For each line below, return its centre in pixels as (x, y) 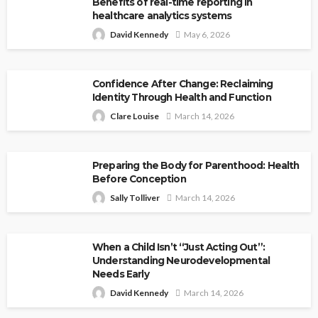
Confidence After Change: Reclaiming (183, 83)
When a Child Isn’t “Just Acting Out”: (179, 247)
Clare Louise (135, 116)
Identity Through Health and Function (182, 97)
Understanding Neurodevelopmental (181, 260)
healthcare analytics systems (162, 15)
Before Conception (139, 179)
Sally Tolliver (135, 197)
